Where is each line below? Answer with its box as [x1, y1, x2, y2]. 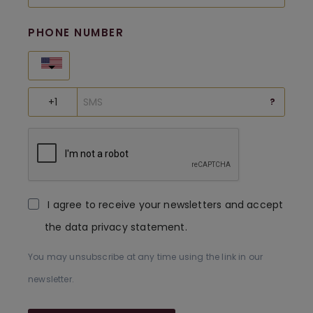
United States [76, 54, 173, 74]
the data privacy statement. [45, 220, 187, 235]
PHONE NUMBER [28, 25, 124, 41]
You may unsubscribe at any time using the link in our [28, 251, 263, 263]
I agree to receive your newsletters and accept [48, 198, 284, 212]
